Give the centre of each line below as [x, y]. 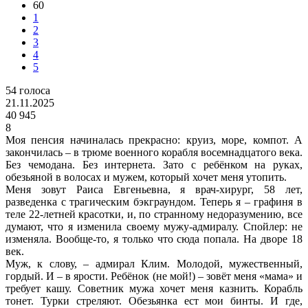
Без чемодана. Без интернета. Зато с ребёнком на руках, [154, 164]
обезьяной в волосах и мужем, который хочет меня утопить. [146, 177]
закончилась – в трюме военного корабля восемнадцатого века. [154, 152]
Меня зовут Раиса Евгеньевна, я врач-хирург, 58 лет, [154, 189]
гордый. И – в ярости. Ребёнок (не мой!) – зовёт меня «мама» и [154, 276]
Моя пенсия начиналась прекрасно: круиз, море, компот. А [154, 140]
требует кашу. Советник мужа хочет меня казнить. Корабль [154, 288]
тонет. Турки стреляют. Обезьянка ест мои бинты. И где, [154, 300]
